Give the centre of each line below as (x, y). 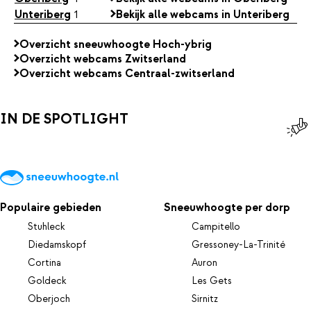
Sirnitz (205, 300)
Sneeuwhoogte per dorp (227, 208)
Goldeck (47, 281)
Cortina (44, 263)
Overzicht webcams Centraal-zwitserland (127, 73)
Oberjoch (49, 300)
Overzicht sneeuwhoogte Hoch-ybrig (116, 44)
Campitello (216, 227)
